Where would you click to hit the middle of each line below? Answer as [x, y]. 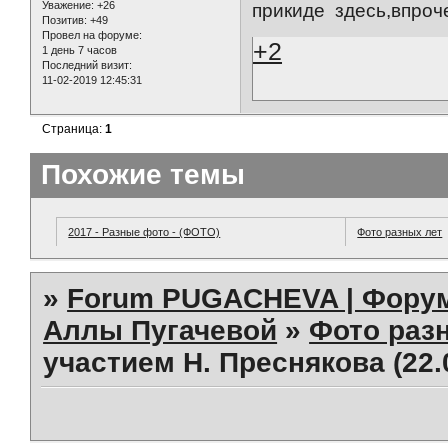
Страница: [74, 129]
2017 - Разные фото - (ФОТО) [144, 231]
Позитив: [64, 20]
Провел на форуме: [92, 35]
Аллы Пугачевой [160, 330]
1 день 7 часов [79, 50]
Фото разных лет [400, 231]
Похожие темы [143, 174]
